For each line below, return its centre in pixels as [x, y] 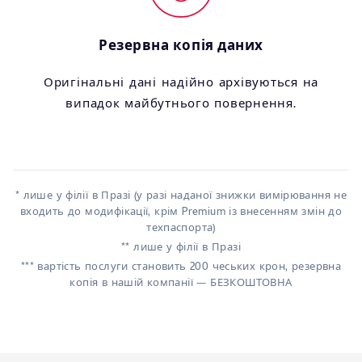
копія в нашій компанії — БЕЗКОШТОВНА [181, 282]
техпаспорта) [181, 227]
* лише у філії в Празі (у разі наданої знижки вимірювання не [181, 195]
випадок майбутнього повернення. [181, 103]
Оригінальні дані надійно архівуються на [181, 82]
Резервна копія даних [181, 45]
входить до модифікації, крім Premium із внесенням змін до [181, 211]
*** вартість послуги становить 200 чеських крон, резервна [181, 266]
